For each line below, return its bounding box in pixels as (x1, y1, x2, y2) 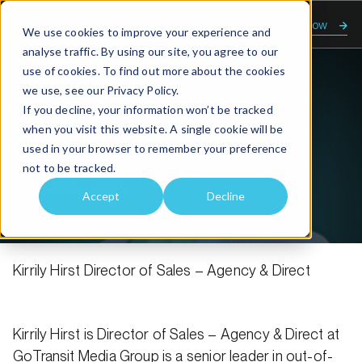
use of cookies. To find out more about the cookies (23, 64, 285, 78)
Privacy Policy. (106, 83, 179, 97)
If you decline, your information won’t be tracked (23, 103, 273, 116)
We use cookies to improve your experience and (23, 25, 271, 39)
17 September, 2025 (13, 182, 126, 197)
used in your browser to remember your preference (23, 141, 288, 155)
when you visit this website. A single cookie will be (23, 122, 284, 136)
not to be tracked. (23, 161, 116, 175)
